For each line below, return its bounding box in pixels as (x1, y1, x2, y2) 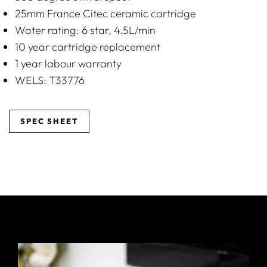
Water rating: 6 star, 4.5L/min (15, 23, 156, 37)
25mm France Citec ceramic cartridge (15, 7, 196, 20)
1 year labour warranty (15, 57, 122, 70)
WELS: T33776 (15, 73, 85, 87)
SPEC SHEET (20, 116, 78, 126)
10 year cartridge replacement (15, 40, 160, 54)
